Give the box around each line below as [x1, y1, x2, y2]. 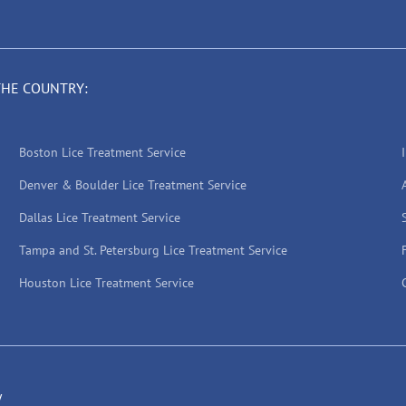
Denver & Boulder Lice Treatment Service [19, 177, 246, 193]
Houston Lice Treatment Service [19, 275, 194, 291]
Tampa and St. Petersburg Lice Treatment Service [19, 242, 287, 258]
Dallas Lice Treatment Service [19, 209, 180, 226]
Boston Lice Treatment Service [19, 144, 186, 160]
